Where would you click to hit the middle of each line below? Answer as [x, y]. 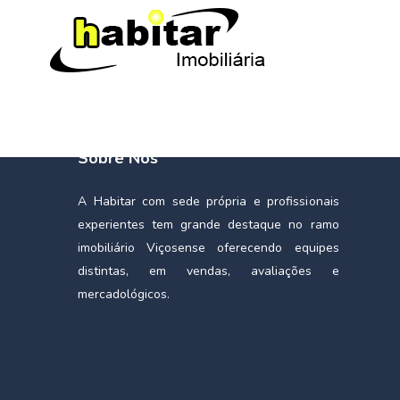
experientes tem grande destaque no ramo [208, 225]
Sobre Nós [118, 158]
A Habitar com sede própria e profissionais [208, 201]
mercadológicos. [124, 294]
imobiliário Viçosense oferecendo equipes [208, 248]
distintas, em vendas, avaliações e [208, 271]
